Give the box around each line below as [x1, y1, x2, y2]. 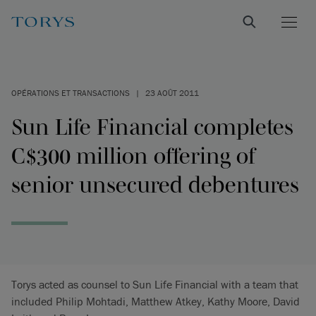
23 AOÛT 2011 [145, 87, 199, 98]
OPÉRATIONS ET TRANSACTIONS [11, 87, 130, 98]
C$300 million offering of [11, 143, 255, 168]
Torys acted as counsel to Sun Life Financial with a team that [11, 277, 298, 291]
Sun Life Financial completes [11, 114, 293, 139]
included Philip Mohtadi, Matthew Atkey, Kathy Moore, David [11, 294, 300, 308]
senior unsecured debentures [11, 172, 299, 197]
